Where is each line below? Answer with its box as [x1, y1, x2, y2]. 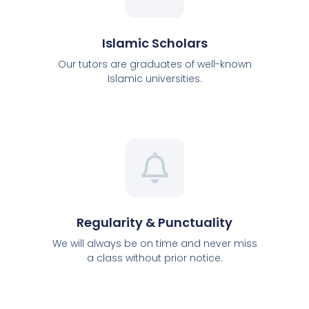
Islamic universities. [107, 72, 202, 86]
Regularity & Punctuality [77, 213, 232, 231]
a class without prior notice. [86, 250, 223, 265]
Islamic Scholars [101, 34, 208, 52]
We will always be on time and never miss [52, 236, 257, 250]
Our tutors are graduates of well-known [57, 57, 252, 72]
